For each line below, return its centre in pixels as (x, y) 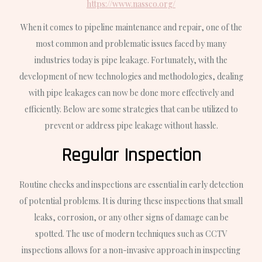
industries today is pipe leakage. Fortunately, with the (131, 60)
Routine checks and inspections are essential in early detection (131, 184)
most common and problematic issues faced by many (131, 43)
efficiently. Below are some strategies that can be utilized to (131, 109)
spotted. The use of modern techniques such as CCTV (131, 233)
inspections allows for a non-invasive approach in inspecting (131, 250)
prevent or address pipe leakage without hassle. (131, 125)
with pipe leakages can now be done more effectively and (131, 92)
